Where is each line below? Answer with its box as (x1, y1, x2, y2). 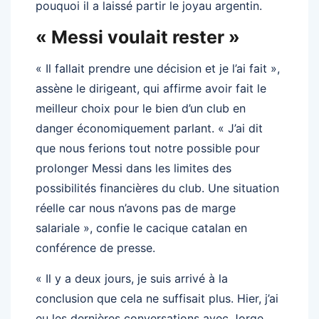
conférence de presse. (36, 240, 155, 255)
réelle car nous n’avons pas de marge (36, 200, 236, 215)
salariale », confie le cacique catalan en (36, 220, 247, 235)
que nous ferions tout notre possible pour (36, 140, 260, 155)
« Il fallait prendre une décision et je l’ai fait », (36, 61, 280, 75)
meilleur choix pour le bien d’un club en (36, 100, 246, 115)
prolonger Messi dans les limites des (36, 160, 231, 175)
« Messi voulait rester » (36, 26, 240, 48)
